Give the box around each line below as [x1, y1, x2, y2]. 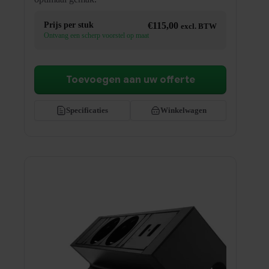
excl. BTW [181, 22, 217, 31]
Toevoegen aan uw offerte [65, 73, 195, 86]
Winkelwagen [160, 105, 207, 115]
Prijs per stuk [44, 20, 94, 29]
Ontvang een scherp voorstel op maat [44, 31, 149, 40]
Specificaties [66, 105, 109, 115]
